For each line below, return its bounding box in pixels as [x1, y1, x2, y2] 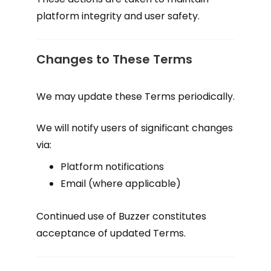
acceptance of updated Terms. [36, 226, 186, 240]
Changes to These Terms [36, 51, 192, 68]
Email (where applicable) [60, 177, 181, 191]
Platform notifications [60, 160, 164, 174]
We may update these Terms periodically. [36, 90, 235, 103]
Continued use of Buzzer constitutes [36, 209, 206, 223]
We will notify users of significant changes [36, 121, 233, 135]
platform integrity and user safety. [36, 9, 200, 23]
